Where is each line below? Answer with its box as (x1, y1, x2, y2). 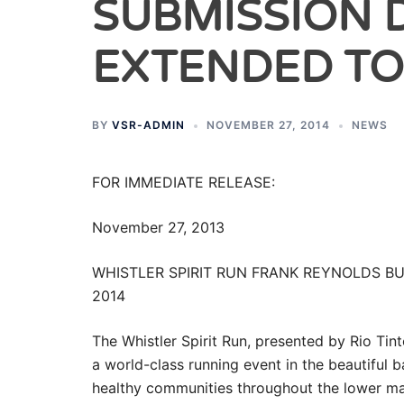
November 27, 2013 (92, 217, 225, 236)
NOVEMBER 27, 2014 (207, 117, 330, 132)
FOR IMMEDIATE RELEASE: (92, 172, 275, 191)
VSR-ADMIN (112, 117, 185, 132)
